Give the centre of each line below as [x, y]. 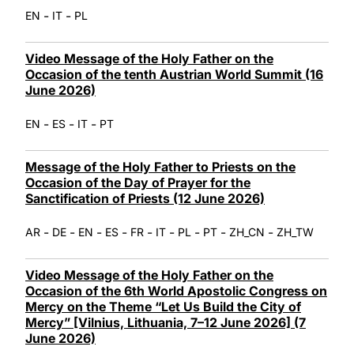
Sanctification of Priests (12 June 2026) [145, 198]
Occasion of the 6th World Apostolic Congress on [176, 290]
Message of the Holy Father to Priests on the [160, 166]
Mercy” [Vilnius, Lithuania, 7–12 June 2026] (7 [166, 322]
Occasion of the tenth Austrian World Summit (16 [174, 74]
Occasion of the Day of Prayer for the [138, 182]
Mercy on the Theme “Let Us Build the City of [163, 306]
